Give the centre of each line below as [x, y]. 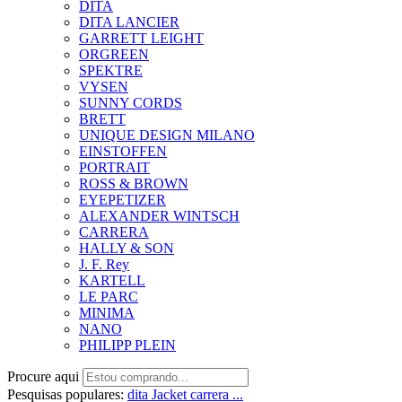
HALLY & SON [127, 248]
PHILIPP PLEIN [127, 345]
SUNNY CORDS [131, 103]
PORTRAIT [114, 167]
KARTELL [112, 280]
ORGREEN [114, 54]
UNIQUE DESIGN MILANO [167, 135]
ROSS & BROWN [134, 184]
